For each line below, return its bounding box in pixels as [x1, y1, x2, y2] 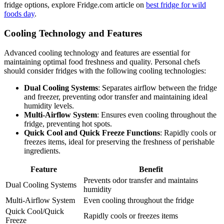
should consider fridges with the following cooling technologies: [4, 66, 206, 75]
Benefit [139, 164, 163, 173]
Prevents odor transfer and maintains [83, 175, 198, 184]
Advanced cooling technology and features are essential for [4, 48, 190, 57]
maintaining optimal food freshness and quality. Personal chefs [4, 57, 200, 66]
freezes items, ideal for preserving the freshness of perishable [24, 137, 214, 146]
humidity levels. [24, 101, 74, 110]
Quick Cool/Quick [5, 206, 64, 215]
